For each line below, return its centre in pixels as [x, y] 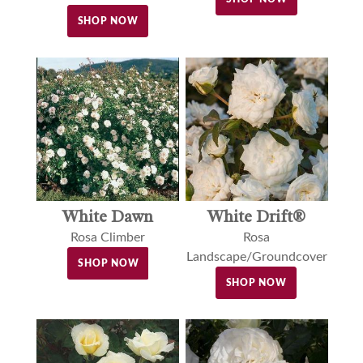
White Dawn [107, 216]
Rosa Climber [107, 237]
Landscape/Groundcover [256, 256]
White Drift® [257, 216]
